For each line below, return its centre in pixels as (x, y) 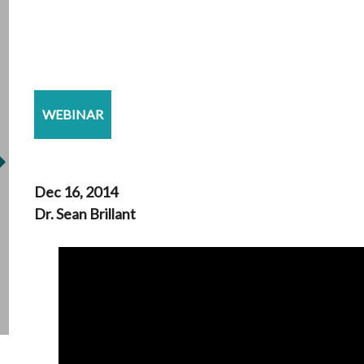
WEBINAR (73, 114)
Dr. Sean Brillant (85, 214)
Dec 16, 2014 (76, 192)
